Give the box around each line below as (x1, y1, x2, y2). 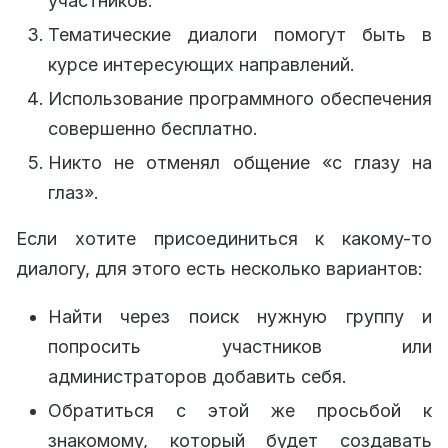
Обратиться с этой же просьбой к (48, 400, 432, 421)
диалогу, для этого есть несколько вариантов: (16, 258, 423, 279)
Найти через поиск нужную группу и (48, 306, 432, 327)
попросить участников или (48, 336, 432, 357)
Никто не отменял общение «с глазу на (48, 152, 432, 173)
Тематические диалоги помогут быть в (48, 24, 432, 45)
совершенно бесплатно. (48, 118, 258, 139)
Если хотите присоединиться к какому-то (16, 228, 432, 249)
